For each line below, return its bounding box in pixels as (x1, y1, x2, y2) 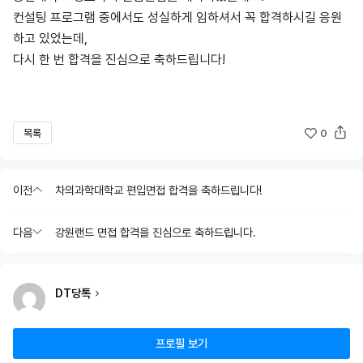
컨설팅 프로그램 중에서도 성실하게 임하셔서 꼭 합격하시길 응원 (13, 10, 342, 26)
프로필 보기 (156, 336, 207, 351)
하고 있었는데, (13, 31, 88, 47)
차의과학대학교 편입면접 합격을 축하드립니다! (55, 183, 262, 198)
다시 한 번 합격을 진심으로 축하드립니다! (13, 52, 225, 68)
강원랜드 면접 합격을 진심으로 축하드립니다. (55, 225, 256, 240)
